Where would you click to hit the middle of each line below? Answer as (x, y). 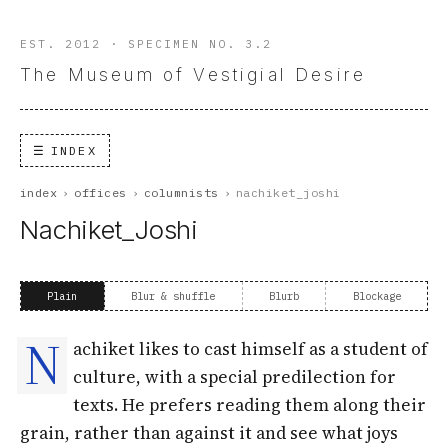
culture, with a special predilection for (234, 376)
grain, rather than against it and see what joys (209, 432)
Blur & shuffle (173, 295)
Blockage (376, 295)
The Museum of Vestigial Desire (193, 74)
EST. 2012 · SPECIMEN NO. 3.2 (146, 44)
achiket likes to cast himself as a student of (250, 348)
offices (100, 193)
